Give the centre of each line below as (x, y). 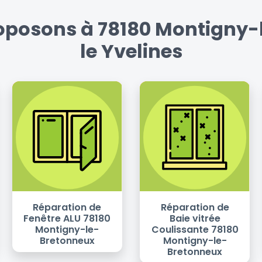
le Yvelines (131, 51)
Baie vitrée (195, 219)
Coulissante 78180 (195, 230)
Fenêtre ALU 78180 (67, 219)
